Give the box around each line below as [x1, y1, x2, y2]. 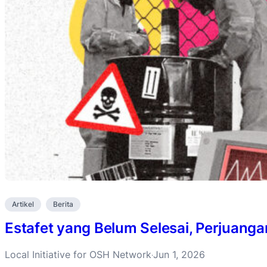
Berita [53, 200, 73, 209]
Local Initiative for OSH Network [5, 249, 151, 260]
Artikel [12, 200, 34, 209]
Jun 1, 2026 [153, 249, 205, 260]
